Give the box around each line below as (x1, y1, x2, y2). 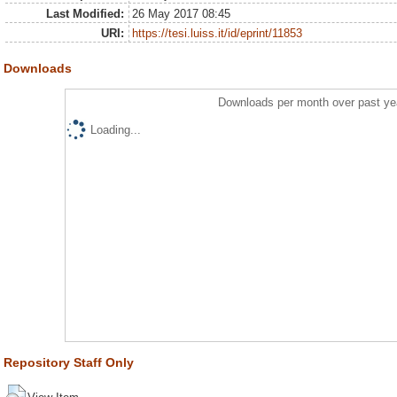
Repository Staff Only (4, 355, 134, 370)
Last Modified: (45, 7, 124, 21)
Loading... (90, 123, 141, 137)
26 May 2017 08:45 (132, 7, 231, 21)
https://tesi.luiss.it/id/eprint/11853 (132, 27, 303, 41)
